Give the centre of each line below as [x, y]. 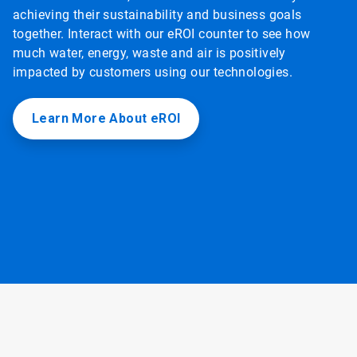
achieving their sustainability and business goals [157, 15]
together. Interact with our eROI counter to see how [162, 34]
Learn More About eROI [106, 119]
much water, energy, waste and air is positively [149, 53]
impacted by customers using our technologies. [153, 73]
